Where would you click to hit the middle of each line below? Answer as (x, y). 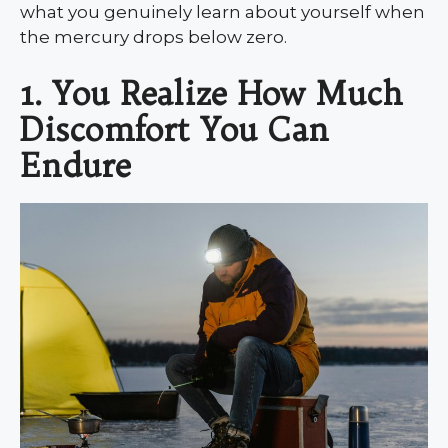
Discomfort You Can (174, 129)
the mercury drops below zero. (153, 36)
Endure (75, 165)
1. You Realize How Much (211, 93)
